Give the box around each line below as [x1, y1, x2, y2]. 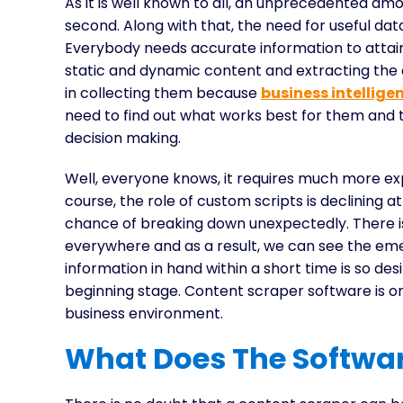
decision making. [65, 128, 181, 148]
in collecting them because [65, 83, 261, 103]
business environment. [65, 303, 223, 324]
